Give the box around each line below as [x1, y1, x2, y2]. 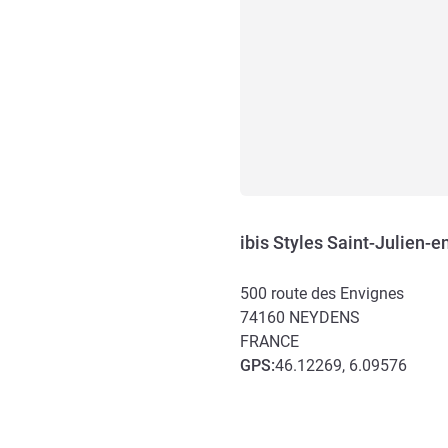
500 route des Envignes [240, 284, 404, 303]
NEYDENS [289, 308, 360, 327]
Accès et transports [239, 380, 394, 401]
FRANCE [240, 332, 299, 351]
